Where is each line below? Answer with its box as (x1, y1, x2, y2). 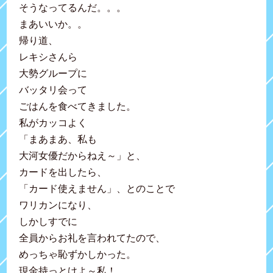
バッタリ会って (19, 84, 88, 95)
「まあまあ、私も (19, 133, 97, 144)
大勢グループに (19, 68, 88, 79)
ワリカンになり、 (19, 199, 97, 210)
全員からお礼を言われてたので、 (19, 232, 166, 243)
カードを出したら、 (19, 166, 107, 177)
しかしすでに (19, 216, 78, 227)
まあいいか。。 (19, 18, 88, 29)
